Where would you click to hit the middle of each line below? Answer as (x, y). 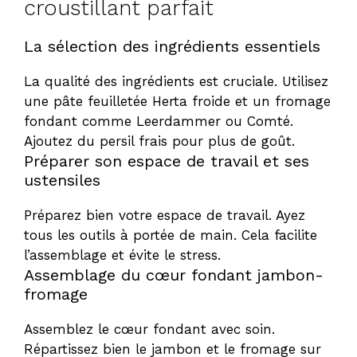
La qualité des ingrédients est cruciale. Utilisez (176, 81)
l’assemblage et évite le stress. (122, 255)
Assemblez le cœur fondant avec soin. (149, 329)
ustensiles (62, 180)
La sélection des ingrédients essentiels (172, 46)
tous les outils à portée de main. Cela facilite (171, 235)
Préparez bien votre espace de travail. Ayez (165, 215)
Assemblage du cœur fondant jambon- (174, 275)
